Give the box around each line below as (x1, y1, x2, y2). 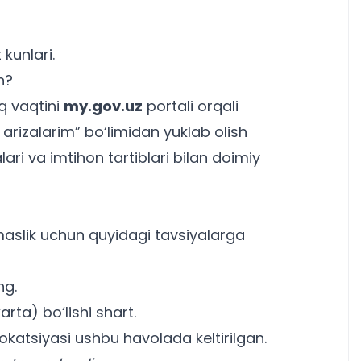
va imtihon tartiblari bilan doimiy (24, 147, 260, 168)
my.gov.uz (64, 95, 143, 116)
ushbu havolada (75, 327, 192, 348)
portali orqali (143, 95, 239, 116)
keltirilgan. (192, 327, 267, 348)
